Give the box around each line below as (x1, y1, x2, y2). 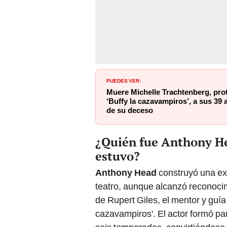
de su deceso (106, 106, 153, 116)
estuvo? (95, 148, 140, 165)
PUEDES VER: (106, 76, 141, 85)
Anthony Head (95, 167, 157, 178)
